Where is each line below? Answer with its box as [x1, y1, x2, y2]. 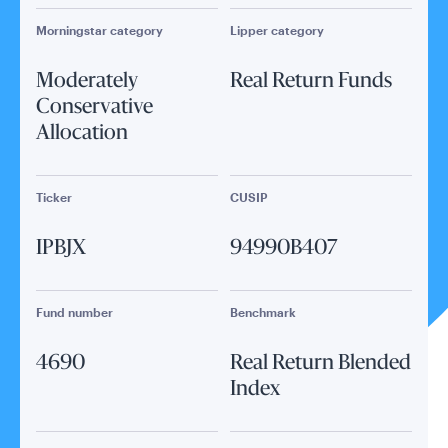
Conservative [36, 98, 153, 118]
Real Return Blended [230, 354, 411, 374]
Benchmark [230, 305, 296, 319]
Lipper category [230, 23, 324, 37]
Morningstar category [36, 23, 163, 37]
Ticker [36, 190, 72, 204]
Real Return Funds [230, 72, 392, 92]
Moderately [36, 72, 138, 92]
